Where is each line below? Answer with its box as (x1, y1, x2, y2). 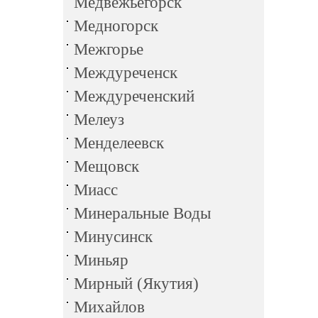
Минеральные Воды (74, 204, 211, 222)
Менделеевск (74, 134, 164, 152)
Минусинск (74, 228, 153, 246)
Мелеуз (74, 111, 124, 128)
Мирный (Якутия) (74, 275, 199, 292)
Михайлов (74, 298, 145, 316)
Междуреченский (74, 87, 194, 105)
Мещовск (74, 158, 139, 175)
